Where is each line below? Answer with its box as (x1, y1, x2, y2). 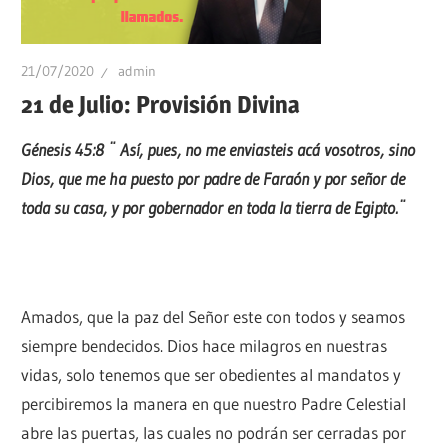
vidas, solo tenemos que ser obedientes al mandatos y (21, 363, 402, 385)
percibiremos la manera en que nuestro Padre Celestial (21, 392, 407, 414)
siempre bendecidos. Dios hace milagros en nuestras (21, 334, 388, 356)
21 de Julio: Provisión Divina (21, 90, 301, 120)
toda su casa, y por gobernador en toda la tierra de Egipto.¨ (21, 196, 407, 218)
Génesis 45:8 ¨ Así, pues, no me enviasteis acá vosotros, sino (21, 138, 416, 160)
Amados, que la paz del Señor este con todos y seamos (21, 305, 406, 327)
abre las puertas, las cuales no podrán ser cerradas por (21, 421, 407, 443)
